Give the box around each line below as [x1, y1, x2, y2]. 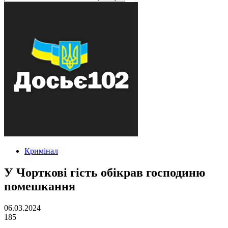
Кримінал [24, 147, 58, 155]
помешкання [4, 179, 75, 193]
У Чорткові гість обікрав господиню [4, 165, 205, 179]
